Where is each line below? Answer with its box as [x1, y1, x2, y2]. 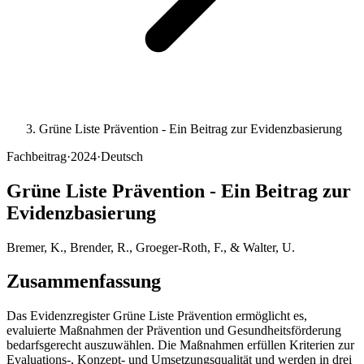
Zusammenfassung [6, 271, 161, 292]
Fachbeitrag [6, 149, 67, 163]
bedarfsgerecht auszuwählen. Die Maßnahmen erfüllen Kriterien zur [6, 338, 354, 353]
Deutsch [101, 149, 143, 163]
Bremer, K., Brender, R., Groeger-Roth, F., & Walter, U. [6, 240, 295, 254]
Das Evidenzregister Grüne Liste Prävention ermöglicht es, [6, 309, 307, 323]
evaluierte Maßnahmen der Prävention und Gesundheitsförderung [6, 323, 341, 338]
